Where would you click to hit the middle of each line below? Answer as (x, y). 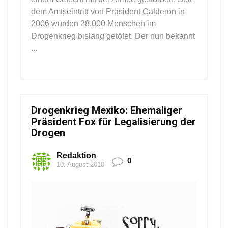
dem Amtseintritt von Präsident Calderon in (108, 12)
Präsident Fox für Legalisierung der (113, 122)
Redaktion (76, 156)
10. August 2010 (80, 165)
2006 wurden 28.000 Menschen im (93, 24)
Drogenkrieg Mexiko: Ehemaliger (107, 111)
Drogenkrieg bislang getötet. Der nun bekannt (113, 36)
